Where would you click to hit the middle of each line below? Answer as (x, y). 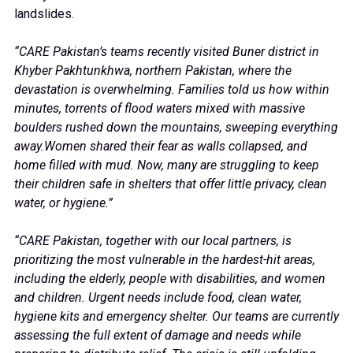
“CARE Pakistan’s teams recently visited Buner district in (167, 51)
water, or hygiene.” (63, 203)
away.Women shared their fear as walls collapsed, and (161, 146)
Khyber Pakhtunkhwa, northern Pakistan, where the (153, 70)
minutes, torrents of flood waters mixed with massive (160, 108)
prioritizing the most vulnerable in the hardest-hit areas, (165, 259)
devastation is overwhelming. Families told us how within (172, 89)
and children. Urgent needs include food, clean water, (158, 297)
